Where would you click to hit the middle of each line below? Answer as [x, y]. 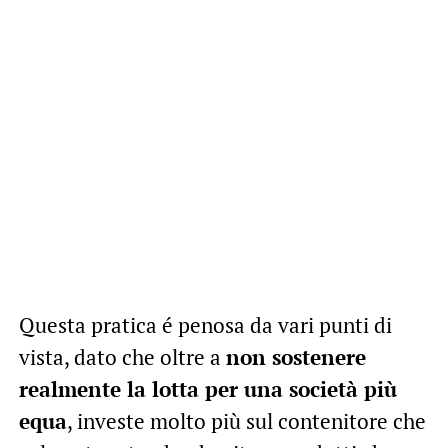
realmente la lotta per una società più [207, 388]
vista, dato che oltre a [122, 356]
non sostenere [295, 356]
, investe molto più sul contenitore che [246, 420]
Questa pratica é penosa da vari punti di [205, 324]
